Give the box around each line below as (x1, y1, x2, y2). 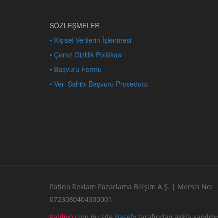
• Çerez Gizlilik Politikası (50, 49, 123, 59)
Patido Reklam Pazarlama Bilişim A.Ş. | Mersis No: (50, 182, 213, 191)
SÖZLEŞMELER (50, 20, 100, 30)
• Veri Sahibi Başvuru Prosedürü (50, 78, 148, 89)
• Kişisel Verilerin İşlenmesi (50, 35, 131, 45)
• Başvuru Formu (50, 64, 102, 74)
